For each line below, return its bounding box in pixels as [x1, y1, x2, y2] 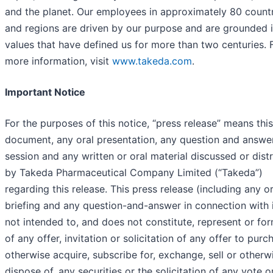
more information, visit [5, 55, 112, 68]
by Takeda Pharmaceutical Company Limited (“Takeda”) [5, 166, 263, 179]
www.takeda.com [112, 55, 192, 68]
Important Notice [5, 86, 85, 99]
